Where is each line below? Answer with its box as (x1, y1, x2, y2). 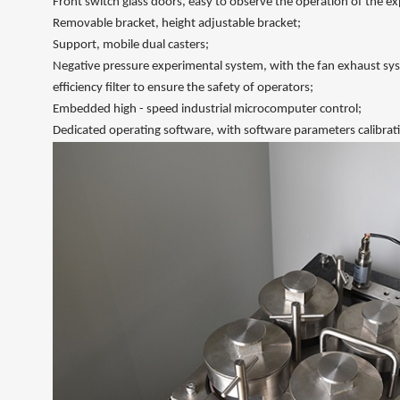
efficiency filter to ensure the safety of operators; (53, 81, 313, 95)
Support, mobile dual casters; (53, 38, 209, 52)
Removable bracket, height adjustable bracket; (53, 17, 301, 30)
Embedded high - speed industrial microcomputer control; (53, 103, 362, 116)
